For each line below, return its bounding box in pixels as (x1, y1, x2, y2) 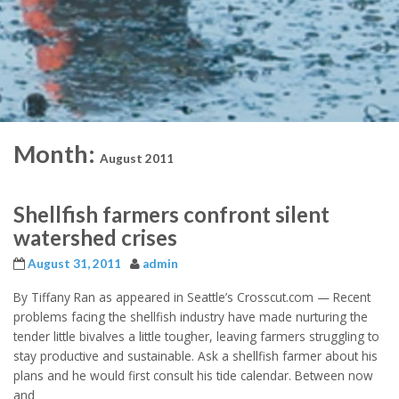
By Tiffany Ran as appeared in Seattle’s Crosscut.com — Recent (13, 288, 370, 305)
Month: (13, 139, 100, 168)
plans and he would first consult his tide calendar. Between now (13, 366, 373, 384)
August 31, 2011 (28, 256, 121, 271)
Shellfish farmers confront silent (13, 201, 330, 227)
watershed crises (13, 224, 177, 250)
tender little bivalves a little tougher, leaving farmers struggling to (13, 327, 379, 345)
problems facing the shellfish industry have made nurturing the (13, 307, 368, 325)
